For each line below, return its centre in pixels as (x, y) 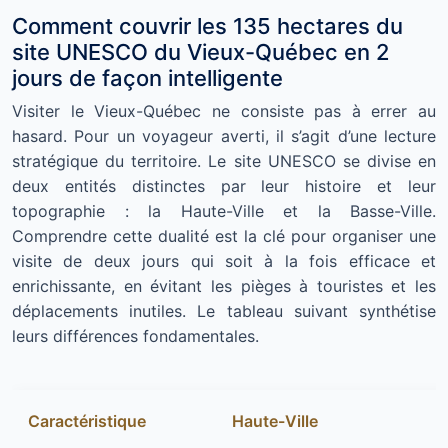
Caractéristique (87, 421)
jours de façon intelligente (147, 78)
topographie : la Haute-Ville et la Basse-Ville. (224, 211)
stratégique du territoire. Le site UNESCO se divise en (224, 161)
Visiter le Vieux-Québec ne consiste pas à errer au (224, 111)
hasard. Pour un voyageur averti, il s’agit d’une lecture (224, 136)
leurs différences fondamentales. (135, 336)
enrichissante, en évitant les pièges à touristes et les (224, 286)
